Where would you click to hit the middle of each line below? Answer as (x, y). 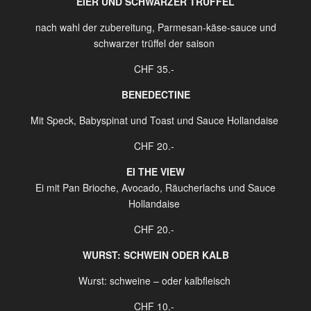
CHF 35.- (154, 69)
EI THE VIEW (155, 171)
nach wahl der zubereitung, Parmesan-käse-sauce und (155, 27)
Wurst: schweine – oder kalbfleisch (154, 280)
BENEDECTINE (155, 94)
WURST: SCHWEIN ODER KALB (155, 255)
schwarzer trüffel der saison (154, 43)
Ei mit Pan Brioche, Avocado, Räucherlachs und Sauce (155, 187)
